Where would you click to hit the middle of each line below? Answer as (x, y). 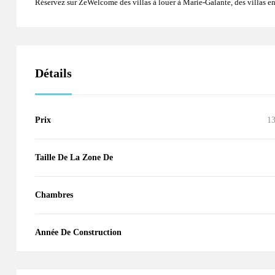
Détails (53, 73)
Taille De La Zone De (74, 157)
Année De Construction (78, 232)
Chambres (54, 195)
